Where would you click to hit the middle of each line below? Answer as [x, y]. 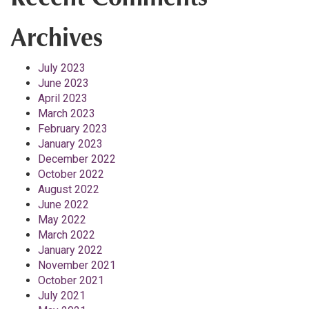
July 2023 [62, 68]
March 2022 [67, 235]
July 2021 [62, 296]
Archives [57, 40]
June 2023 [63, 83]
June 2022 [63, 205]
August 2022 [69, 189]
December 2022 [77, 159]
